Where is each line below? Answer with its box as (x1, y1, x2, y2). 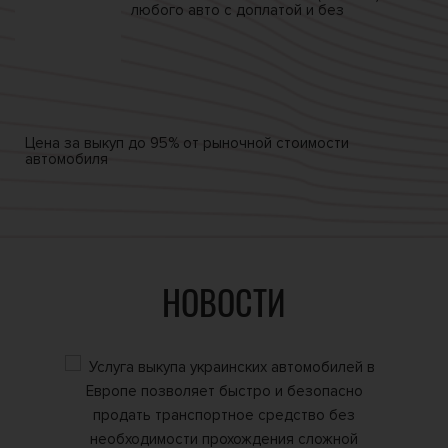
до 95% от (128, 133, 203, 152)
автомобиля (25, 149, 108, 168)
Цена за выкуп (25, 133, 128, 152)
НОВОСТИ (162, 285, 286, 327)
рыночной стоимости (203, 133, 349, 152)
